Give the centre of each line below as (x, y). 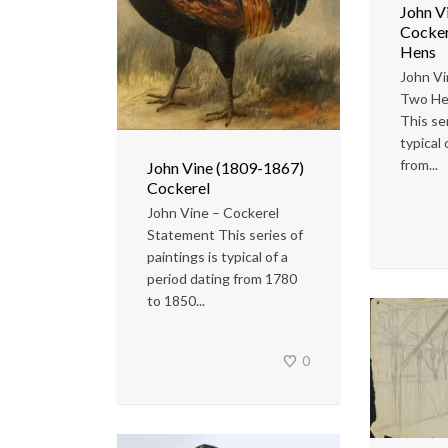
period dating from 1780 (222, 279)
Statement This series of (225, 235)
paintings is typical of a (217, 257)
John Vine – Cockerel (213, 213)
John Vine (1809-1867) (225, 168)
